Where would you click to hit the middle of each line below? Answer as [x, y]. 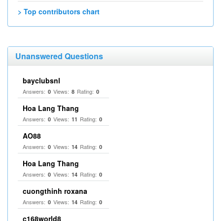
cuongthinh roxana [55, 191]
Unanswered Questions [59, 56]
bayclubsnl [41, 80]
